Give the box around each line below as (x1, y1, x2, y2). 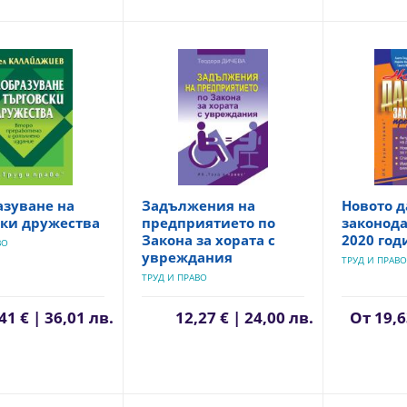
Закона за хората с (142, 231, 276, 249)
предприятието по (142, 213, 276, 232)
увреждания (142, 248, 233, 266)
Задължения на (142, 196, 256, 214)
